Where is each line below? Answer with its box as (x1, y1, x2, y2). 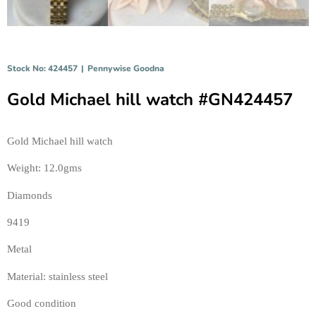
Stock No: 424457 (7, 62, 78, 74)
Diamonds (7, 189, 55, 201)
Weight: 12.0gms (7, 162, 85, 174)
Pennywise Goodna (87, 62, 164, 74)
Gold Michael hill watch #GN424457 (7, 87, 293, 111)
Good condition (7, 298, 76, 310)
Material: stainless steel (7, 270, 111, 282)
